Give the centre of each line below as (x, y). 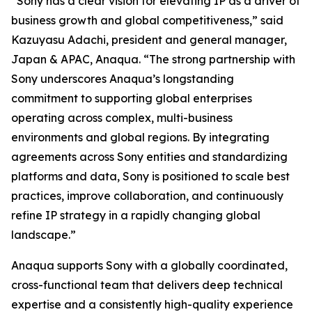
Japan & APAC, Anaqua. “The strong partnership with (153, 59)
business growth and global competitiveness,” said (147, 20)
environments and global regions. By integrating (140, 137)
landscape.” (44, 235)
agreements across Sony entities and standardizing (149, 157)
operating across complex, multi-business (122, 118)
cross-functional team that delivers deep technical (147, 285)
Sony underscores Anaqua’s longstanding (123, 79)
